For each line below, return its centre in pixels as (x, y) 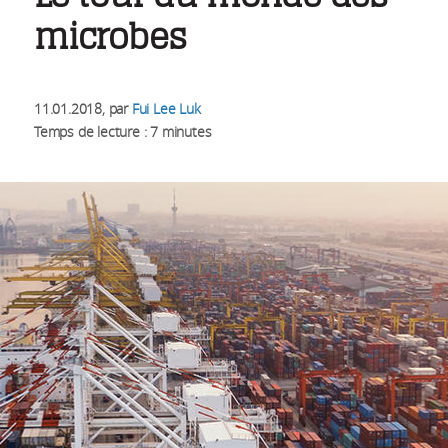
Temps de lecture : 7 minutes (123, 131)
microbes (110, 36)
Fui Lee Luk (166, 108)
